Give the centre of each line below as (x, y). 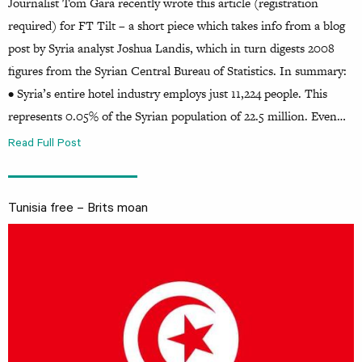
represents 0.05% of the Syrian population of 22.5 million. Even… (177, 116)
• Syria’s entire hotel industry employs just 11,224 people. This (168, 94)
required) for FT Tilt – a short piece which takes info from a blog (177, 26)
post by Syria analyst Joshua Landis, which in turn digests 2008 (171, 48)
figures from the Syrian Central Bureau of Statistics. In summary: (177, 71)
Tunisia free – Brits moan (78, 209)
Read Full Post (44, 144)
